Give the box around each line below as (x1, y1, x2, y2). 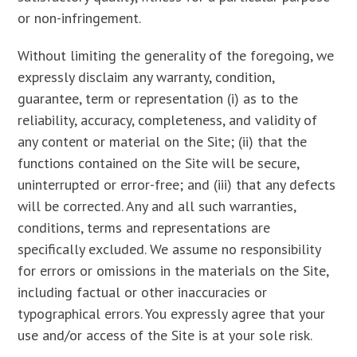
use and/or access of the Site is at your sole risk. (18, 326, 313, 344)
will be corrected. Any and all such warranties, (18, 197, 296, 215)
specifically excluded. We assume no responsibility (18, 240, 321, 258)
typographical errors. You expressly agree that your (18, 304, 326, 323)
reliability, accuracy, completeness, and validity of (18, 111, 318, 129)
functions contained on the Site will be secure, (18, 154, 300, 172)
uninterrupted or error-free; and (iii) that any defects (18, 175, 336, 194)
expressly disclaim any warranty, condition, (18, 68, 275, 86)
